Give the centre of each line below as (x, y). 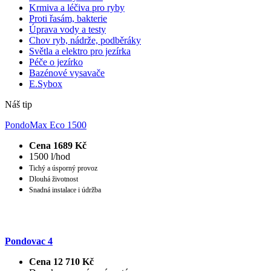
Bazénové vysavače (67, 73)
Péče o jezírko (56, 62)
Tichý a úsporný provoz (63, 168)
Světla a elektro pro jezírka (80, 51)
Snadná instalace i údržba (65, 190)
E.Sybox (46, 83)
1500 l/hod (50, 156)
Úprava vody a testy (67, 29)
